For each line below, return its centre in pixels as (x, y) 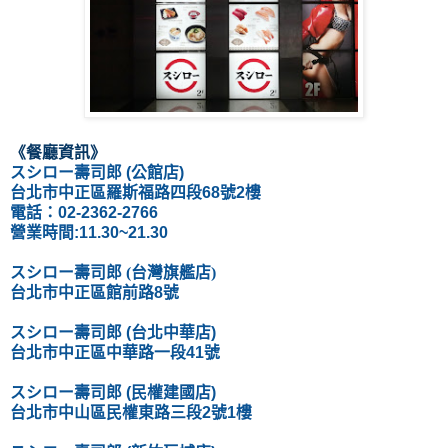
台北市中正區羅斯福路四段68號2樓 (135, 192)
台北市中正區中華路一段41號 (115, 352)
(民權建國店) (171, 392)
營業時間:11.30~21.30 (89, 232)
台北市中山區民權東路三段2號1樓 (131, 412)
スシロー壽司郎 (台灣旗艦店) (113, 272)
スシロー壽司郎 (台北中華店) (113, 332)
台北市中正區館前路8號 (94, 292)
